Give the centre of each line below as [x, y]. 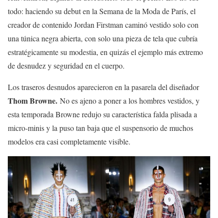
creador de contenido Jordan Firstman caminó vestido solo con [103, 24]
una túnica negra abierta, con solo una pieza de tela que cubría [103, 38]
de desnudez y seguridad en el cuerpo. [66, 65]
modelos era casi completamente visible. [70, 141]
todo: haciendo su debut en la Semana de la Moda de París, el [102, 11]
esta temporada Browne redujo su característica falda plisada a [102, 114]
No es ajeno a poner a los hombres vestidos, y [130, 100]
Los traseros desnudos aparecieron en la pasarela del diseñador [103, 87]
